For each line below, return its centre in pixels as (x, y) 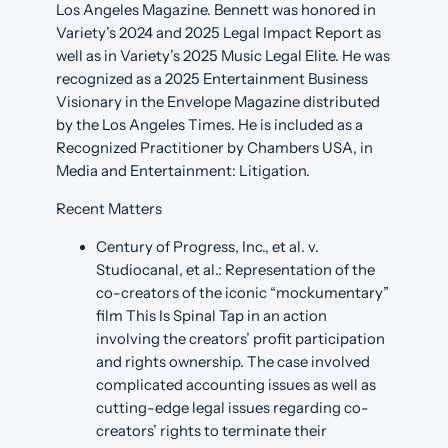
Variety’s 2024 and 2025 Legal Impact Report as (218, 32)
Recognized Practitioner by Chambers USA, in (214, 147)
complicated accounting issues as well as (236, 384)
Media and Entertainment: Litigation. (183, 170)
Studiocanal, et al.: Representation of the (235, 269)
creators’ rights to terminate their (211, 430)
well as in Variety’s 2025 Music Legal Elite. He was (223, 55)
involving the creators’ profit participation (240, 338)
